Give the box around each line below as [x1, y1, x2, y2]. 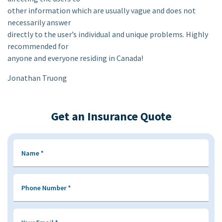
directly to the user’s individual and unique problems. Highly [7, 29, 208, 39]
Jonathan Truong [7, 73, 67, 83]
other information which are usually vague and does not [7, 5, 196, 15]
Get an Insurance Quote [51, 109, 171, 124]
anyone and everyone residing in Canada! [7, 53, 143, 63]
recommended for [7, 41, 68, 51]
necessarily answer [7, 17, 71, 27]
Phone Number [21, 183, 68, 192]
